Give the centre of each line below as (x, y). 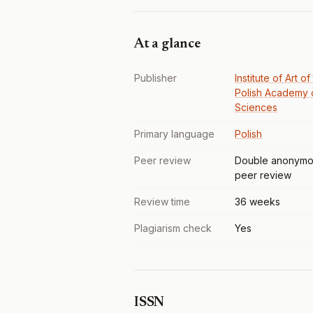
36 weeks (257, 202)
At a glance (167, 44)
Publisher (155, 78)
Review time (162, 202)
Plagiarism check (173, 228)
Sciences (256, 107)
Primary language (174, 134)
